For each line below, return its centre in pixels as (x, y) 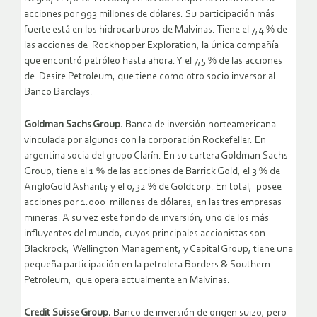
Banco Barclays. (58, 93)
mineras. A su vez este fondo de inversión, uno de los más (146, 219)
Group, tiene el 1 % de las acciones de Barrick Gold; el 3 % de (152, 172)
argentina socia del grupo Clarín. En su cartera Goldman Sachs (156, 156)
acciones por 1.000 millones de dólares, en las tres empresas (153, 203)
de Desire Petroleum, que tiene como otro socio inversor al (150, 77)
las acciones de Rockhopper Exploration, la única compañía (151, 46)
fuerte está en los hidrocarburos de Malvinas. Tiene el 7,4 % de (156, 30)
